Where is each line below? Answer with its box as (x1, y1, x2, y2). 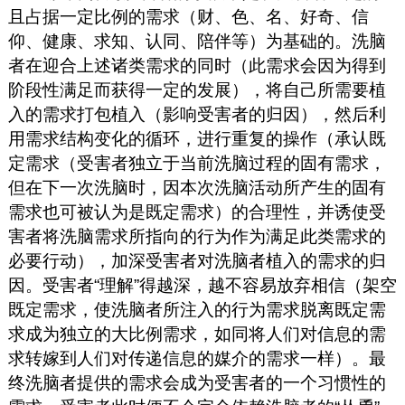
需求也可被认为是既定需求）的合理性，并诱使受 (7, 202, 386, 222)
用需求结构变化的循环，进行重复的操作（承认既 (7, 129, 386, 149)
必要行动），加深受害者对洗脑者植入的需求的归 (7, 251, 386, 271)
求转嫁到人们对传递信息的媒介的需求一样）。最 (7, 349, 386, 369)
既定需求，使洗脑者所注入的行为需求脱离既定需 (7, 300, 386, 320)
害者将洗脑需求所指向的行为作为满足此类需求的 (7, 227, 386, 247)
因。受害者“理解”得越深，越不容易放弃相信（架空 (7, 276, 397, 296)
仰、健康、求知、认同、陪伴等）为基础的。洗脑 (7, 32, 386, 52)
